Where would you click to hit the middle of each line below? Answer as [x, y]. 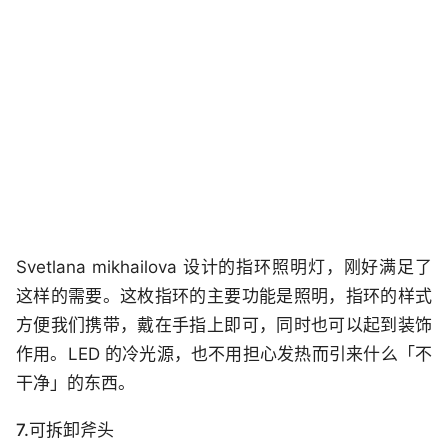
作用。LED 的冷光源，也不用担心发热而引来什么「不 [224, 354]
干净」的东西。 [75, 383]
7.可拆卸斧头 [65, 430]
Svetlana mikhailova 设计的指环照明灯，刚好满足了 [224, 267]
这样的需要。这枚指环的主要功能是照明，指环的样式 [224, 296]
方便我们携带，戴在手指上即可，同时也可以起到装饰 [224, 325]
